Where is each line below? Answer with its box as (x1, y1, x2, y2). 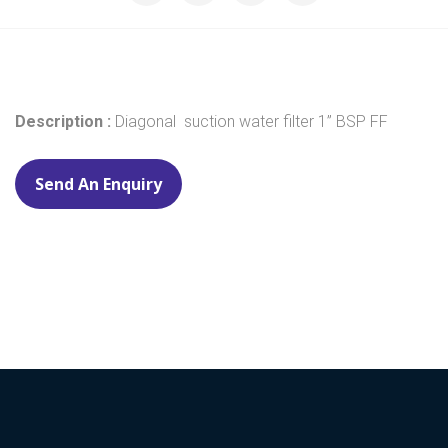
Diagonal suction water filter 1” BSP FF (115, 112, 388, 132)
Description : (15, 112, 115, 132)
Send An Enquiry (35, 173, 162, 196)
